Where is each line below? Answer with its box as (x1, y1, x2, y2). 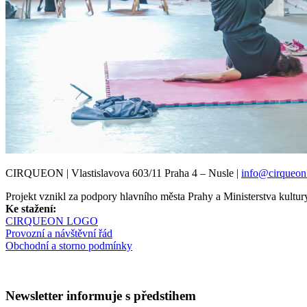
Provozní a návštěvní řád (5, 228, 112, 240)
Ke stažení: (5, 203, 56, 215)
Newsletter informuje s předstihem (5, 288, 196, 303)
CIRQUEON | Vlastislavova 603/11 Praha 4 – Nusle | (5, 167, 241, 180)
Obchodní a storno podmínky (5, 240, 132, 252)
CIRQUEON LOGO (5, 215, 98, 228)
